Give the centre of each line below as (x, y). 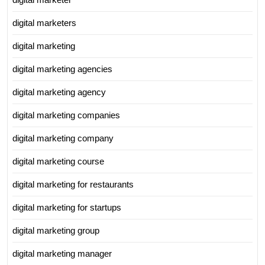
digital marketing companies (66, 115)
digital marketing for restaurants (73, 184)
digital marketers (44, 22)
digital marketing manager (62, 253)
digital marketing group (56, 230)
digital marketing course (58, 161)
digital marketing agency (59, 92)
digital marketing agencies (62, 69)
